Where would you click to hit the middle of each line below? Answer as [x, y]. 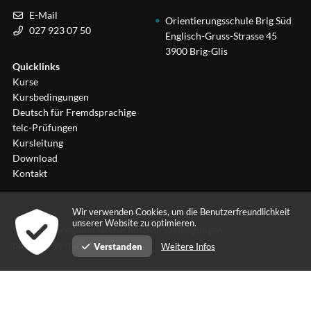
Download [35, 158]
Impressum [68, 229]
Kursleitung [38, 143]
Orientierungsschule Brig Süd [228, 20]
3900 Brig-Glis [196, 51]
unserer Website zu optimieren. [134, 223]
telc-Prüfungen [45, 127]
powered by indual [52, 245]
